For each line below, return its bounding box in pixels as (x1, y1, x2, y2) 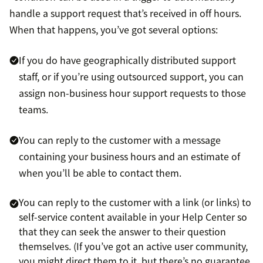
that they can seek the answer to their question (19, 224, 226, 239)
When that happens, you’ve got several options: (9, 22, 218, 37)
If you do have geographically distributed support (19, 53, 236, 68)
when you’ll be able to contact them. (19, 166, 181, 180)
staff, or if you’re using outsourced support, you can (19, 69, 244, 84)
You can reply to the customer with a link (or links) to (19, 195, 251, 210)
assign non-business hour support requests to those (19, 86, 246, 100)
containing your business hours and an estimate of (19, 149, 240, 164)
